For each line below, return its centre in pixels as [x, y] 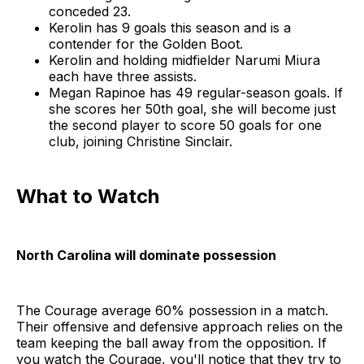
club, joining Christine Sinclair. [141, 142]
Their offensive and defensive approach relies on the [180, 327]
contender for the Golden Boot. [146, 44]
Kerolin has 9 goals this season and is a [170, 28]
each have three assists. [123, 77]
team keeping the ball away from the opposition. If [171, 343]
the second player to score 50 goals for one [185, 126]
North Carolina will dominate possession [146, 256]
